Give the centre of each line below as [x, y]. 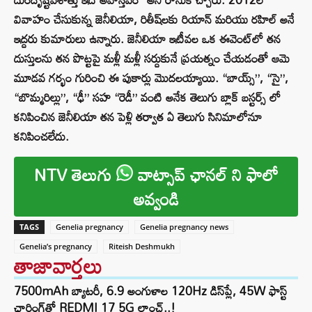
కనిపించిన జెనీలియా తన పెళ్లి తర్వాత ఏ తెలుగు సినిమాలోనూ [138, 117]
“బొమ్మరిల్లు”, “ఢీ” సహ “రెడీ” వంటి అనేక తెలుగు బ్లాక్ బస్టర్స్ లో [147, 97]
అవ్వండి [156, 199]
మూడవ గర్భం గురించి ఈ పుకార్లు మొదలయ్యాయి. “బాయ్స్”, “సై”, [151, 78]
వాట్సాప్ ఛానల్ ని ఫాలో [205, 175]
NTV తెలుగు [75, 175]
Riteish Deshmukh [142, 247]
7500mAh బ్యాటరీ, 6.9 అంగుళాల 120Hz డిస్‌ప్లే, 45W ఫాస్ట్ [150, 291]
